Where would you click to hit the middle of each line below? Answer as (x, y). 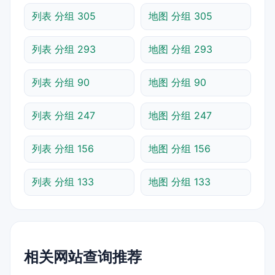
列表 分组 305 (64, 16)
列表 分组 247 (64, 115)
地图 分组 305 (180, 16)
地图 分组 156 (180, 148)
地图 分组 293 (180, 49)
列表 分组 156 (63, 148)
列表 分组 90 (61, 82)
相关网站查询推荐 (83, 257)
